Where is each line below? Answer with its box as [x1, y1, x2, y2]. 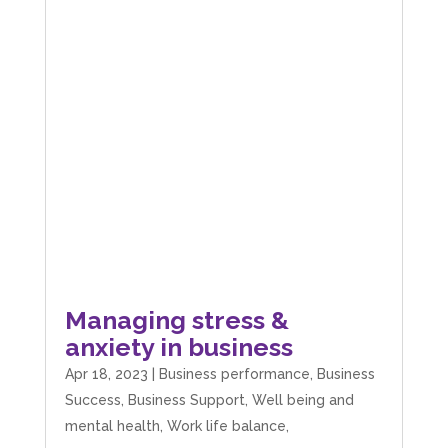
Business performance [158, 366, 310, 383]
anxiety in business [64, 332, 293, 363]
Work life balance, [166, 418, 289, 435]
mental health [64, 418, 160, 435]
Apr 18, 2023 [64, 366, 148, 383]
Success [64, 392, 121, 409]
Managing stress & [64, 305, 289, 336]
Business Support [127, 392, 245, 409]
